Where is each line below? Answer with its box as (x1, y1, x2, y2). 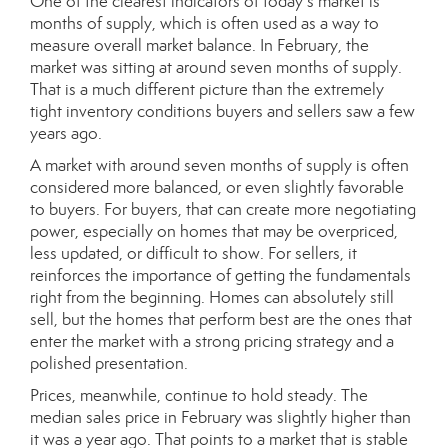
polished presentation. (30, 353, 188, 374)
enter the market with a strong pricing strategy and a (30, 331, 394, 352)
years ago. (30, 123, 102, 144)
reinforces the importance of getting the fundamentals (30, 265, 411, 286)
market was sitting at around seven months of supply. (30, 57, 402, 78)
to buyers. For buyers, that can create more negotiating (30, 199, 416, 220)
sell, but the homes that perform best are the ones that (30, 309, 412, 330)
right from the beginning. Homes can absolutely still (30, 287, 394, 308)
